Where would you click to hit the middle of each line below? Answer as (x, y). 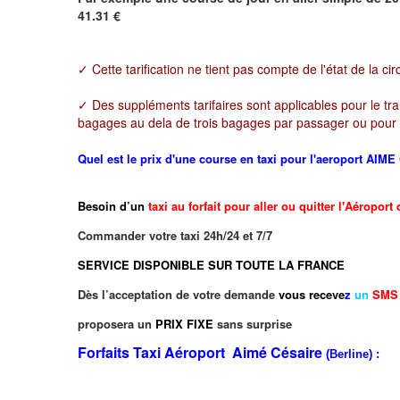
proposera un (117, 323)
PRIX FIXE (184, 323)
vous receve (312, 294)
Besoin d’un (113, 205)
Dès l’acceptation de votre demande (178, 294)
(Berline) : (353, 354)
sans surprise (254, 323)
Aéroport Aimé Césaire (245, 352)
